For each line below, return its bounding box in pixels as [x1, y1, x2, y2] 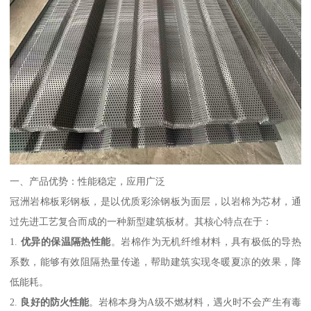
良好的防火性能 [20, 296, 89, 308]
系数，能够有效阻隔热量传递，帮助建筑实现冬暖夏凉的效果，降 [10, 256, 301, 268]
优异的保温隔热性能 [20, 236, 111, 248]
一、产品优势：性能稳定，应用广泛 [10, 176, 166, 187]
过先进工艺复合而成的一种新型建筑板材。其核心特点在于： [10, 216, 273, 228]
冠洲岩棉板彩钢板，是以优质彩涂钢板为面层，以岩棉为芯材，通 [10, 196, 301, 208]
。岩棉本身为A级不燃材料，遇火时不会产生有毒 [89, 296, 301, 308]
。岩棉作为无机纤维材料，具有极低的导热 [110, 236, 301, 248]
